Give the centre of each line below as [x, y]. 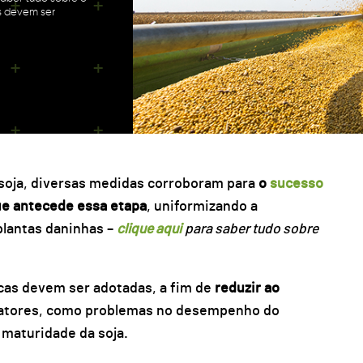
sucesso [296, 184]
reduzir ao [245, 289]
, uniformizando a [202, 206]
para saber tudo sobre [251, 229]
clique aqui [149, 229]
